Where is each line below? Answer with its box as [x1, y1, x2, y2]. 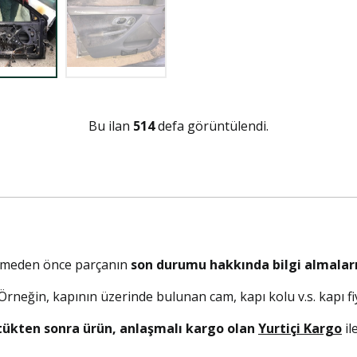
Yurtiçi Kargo [258, 319, 342, 337]
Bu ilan [88, 117, 133, 135]
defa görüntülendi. [155, 117, 269, 135]
